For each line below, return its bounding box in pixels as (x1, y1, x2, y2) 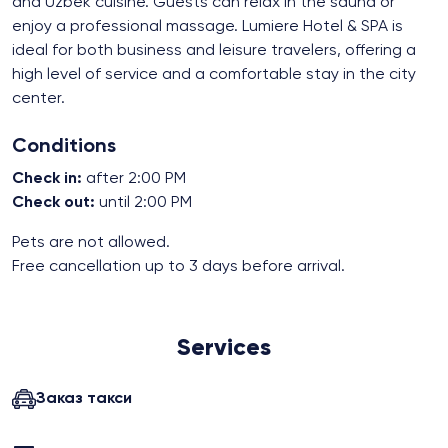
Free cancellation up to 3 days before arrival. (12, 259, 345, 276)
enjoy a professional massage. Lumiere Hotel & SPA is (12, 19, 403, 36)
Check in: (12, 171, 82, 188)
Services (177, 337, 271, 361)
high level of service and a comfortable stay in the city (12, 67, 416, 84)
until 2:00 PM (95, 195, 192, 212)
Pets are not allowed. (12, 235, 170, 252)
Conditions (12, 137, 116, 158)
